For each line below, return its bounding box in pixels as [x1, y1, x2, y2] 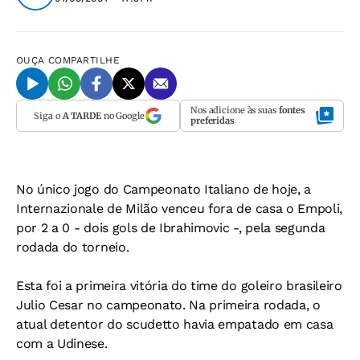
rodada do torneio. [16, 239, 129, 255]
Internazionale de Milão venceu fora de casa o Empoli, [16, 201, 343, 216]
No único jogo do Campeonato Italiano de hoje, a [16, 182, 311, 197]
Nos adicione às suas [190, 104, 279, 116]
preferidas [190, 115, 235, 126]
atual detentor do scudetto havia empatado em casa [16, 317, 333, 332]
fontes [278, 104, 306, 116]
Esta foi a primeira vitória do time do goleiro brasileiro [16, 278, 342, 293]
